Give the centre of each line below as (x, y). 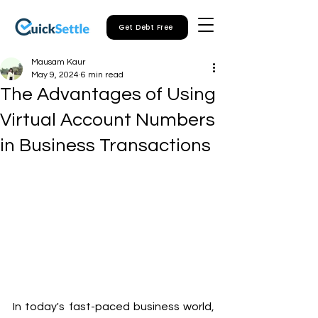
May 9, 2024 (55, 75)
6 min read (102, 75)
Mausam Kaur (58, 62)
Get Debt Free (146, 27)
